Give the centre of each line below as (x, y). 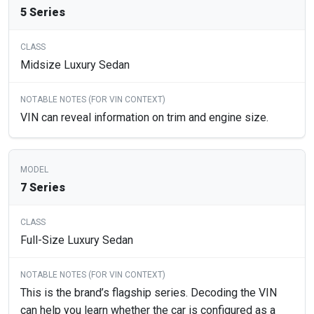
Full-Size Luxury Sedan (77, 240)
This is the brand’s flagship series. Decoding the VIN (149, 293)
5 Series (43, 13)
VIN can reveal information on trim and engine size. (144, 118)
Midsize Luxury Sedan (75, 65)
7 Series (43, 188)
